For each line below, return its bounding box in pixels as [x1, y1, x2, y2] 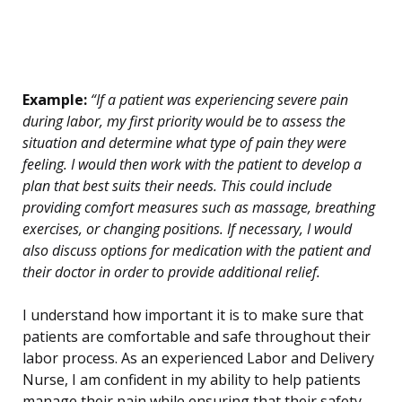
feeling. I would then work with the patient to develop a [22, 154, 362, 175]
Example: [22, 90, 87, 110]
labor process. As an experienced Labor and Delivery [22, 348, 374, 369]
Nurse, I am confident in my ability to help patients [22, 370, 361, 390]
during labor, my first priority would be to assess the [22, 111, 345, 132]
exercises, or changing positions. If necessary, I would [22, 219, 352, 240]
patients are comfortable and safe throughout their [22, 327, 371, 347]
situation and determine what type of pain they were [22, 133, 346, 153]
